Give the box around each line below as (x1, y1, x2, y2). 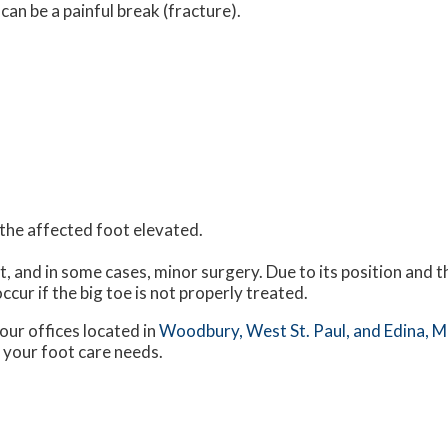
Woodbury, (159, 319, 246, 341)
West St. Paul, (246, 319, 353, 341)
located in (80, 319, 159, 341)
